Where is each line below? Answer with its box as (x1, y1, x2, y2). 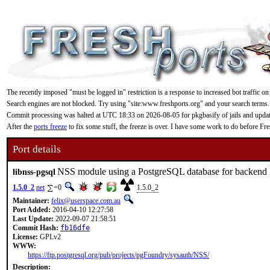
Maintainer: (13, 196, 49, 205)
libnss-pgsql (13, 167, 55, 177)
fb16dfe (60, 224, 90, 232)
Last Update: (13, 215, 54, 223)
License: (13, 233, 38, 241)
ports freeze (34, 122, 67, 131)
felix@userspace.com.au (51, 196, 121, 205)
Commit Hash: (13, 224, 58, 232)
